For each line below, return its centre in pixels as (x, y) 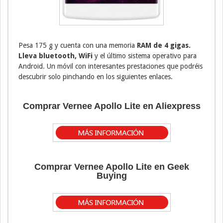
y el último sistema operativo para (145, 56)
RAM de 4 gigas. (163, 45)
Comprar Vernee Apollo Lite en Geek (111, 167)
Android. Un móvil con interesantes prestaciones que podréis (111, 66)
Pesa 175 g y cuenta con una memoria (77, 45)
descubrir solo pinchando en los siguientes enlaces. (96, 76)
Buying (111, 175)
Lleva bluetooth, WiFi (56, 56)
